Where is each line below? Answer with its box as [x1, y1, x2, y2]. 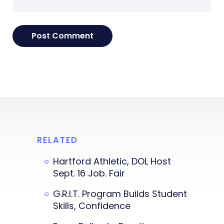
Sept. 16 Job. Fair [53, 166, 125, 179]
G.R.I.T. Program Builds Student [53, 187, 187, 200]
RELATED [37, 133, 78, 146]
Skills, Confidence [53, 199, 130, 212]
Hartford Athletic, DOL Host [53, 154, 171, 167]
